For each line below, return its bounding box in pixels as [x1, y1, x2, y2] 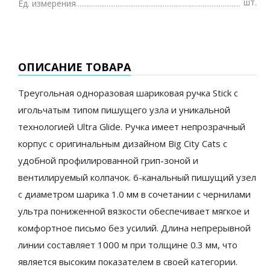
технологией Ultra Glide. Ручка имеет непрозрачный [18, 120, 245, 133]
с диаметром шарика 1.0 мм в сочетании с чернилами [18, 187, 251, 200]
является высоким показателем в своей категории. [18, 255, 237, 268]
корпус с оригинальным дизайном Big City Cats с [18, 137, 227, 149]
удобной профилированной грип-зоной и [18, 154, 198, 166]
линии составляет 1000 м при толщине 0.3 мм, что [18, 238, 237, 251]
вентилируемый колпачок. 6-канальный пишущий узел [18, 171, 256, 183]
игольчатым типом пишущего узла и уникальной [18, 103, 230, 116]
